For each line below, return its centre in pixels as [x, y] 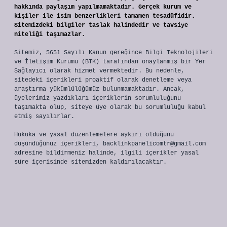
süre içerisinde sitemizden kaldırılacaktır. [90, 162]
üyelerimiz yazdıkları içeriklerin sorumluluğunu [98, 98]
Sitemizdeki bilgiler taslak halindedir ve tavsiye [101, 25]
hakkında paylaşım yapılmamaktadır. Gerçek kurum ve [103, 7]
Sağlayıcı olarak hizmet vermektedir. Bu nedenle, [99, 71]
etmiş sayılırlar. [44, 117]
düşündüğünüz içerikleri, [59, 144]
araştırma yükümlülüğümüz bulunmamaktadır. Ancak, [99, 89]
